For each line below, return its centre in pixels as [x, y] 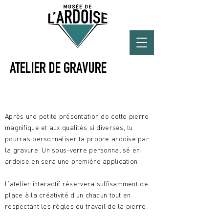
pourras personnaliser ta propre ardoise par [77, 139]
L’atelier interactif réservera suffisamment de [77, 184]
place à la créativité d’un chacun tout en [68, 195]
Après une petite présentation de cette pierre [77, 116]
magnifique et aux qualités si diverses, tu [69, 127]
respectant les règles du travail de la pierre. [76, 206]
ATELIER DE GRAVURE [58, 70]
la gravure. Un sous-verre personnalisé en [73, 150]
